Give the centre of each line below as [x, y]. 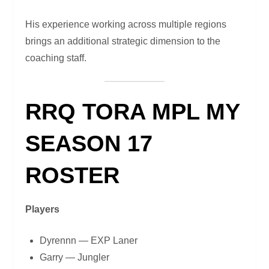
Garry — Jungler [75, 258]
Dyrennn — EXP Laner [89, 241]
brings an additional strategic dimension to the [123, 41]
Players [43, 210]
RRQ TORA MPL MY [133, 112]
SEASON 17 [89, 144]
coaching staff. [56, 58]
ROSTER [73, 176]
